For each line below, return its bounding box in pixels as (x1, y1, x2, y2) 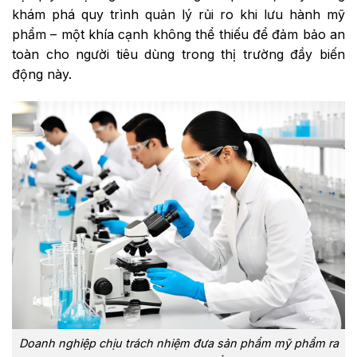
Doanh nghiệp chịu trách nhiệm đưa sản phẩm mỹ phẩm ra (18, 336, 339, 351)
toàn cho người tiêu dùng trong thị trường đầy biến (12, 46, 345, 63)
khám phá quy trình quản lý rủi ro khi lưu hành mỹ (12, 6, 345, 23)
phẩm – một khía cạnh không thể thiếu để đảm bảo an (12, 26, 345, 43)
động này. (12, 66, 72, 83)
